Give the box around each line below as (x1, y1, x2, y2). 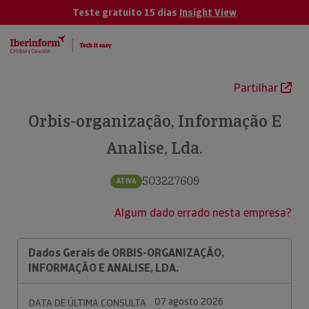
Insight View (179, 6, 237, 19)
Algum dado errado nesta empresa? (114, 206, 292, 220)
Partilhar (234, 81, 281, 95)
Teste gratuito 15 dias (72, 6, 179, 19)
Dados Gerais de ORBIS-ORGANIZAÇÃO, (28, 246, 224, 260)
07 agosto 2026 (154, 295, 223, 308)
